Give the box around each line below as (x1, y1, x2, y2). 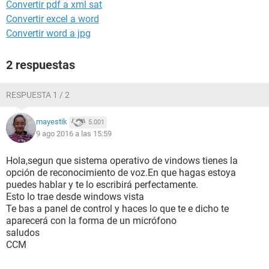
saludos (6, 227, 40, 238)
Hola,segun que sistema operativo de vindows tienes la (6, 155, 238, 166)
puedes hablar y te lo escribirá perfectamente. (6, 179, 198, 190)
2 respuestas (6, 58, 75, 72)
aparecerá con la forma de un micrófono (6, 215, 177, 226)
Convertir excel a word (6, 13, 99, 25)
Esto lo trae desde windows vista (6, 191, 144, 202)
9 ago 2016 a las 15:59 (36, 129, 112, 138)
